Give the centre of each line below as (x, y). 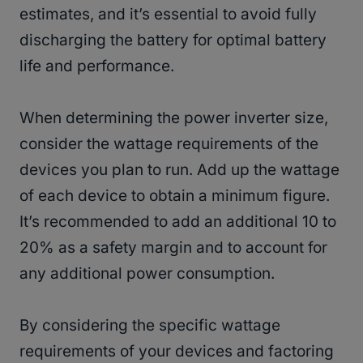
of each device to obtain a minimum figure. (175, 196)
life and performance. (97, 66)
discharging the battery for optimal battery (173, 41)
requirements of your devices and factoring (177, 352)
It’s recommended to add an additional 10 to (178, 222)
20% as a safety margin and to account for (173, 248)
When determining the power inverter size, (174, 118)
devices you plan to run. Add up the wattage (179, 170)
